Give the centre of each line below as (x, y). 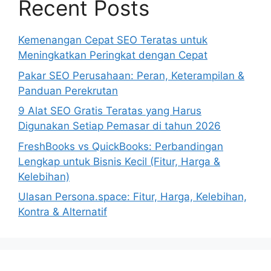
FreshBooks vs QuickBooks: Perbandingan (121, 146)
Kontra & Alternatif (63, 212)
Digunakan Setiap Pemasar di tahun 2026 (119, 126)
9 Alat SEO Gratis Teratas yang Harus (110, 111)
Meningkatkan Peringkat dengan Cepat (113, 55)
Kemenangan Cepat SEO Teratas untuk (113, 40)
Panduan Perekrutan (68, 90)
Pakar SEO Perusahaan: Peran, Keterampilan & (131, 75)
